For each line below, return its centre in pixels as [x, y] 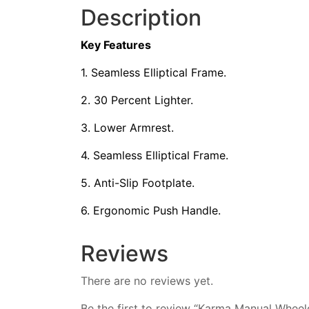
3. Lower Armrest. [127, 127]
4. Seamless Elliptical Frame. [154, 155]
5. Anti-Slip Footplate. [138, 182]
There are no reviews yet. [147, 280]
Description [141, 17]
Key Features [116, 44]
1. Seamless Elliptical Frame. [153, 72]
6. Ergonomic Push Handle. [151, 210]
